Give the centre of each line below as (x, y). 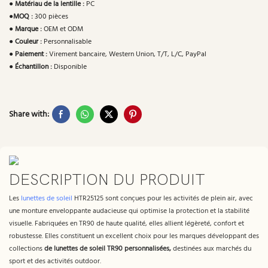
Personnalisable (67, 42)
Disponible (69, 67)
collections (27, 249)
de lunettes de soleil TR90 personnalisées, (108, 249)
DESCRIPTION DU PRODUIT (107, 180)
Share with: (29, 114)
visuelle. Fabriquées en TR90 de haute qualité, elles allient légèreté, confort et (127, 224)
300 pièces (51, 17)
